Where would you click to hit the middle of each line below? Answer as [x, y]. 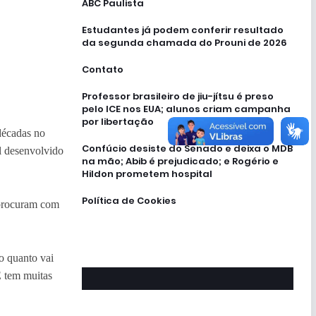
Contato [102, 69]
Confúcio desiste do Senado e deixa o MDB [187, 148]
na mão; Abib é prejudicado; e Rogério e [180, 161]
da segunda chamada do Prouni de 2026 [184, 42]
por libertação [117, 121]
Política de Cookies [129, 200]
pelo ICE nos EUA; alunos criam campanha [186, 109]
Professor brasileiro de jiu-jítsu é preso [177, 96]
